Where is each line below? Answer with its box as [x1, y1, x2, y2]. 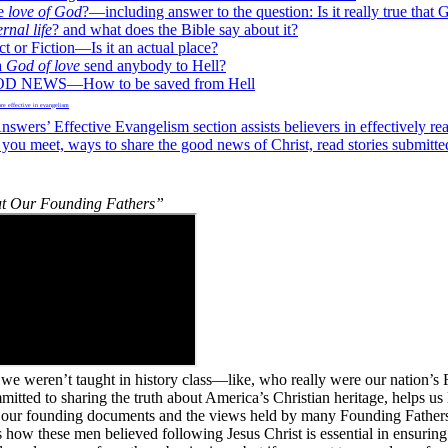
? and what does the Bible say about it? [52, 20, 298, 38]
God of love [6, 56, 80, 74]
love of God [8, 2, 82, 20]
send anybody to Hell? [80, 56, 226, 74]
